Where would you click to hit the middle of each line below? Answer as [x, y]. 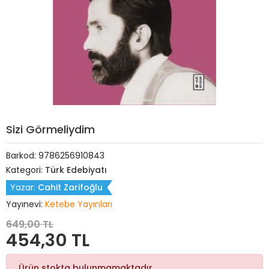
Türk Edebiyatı [76, 170]
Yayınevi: [26, 204]
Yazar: [24, 187]
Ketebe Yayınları [79, 204]
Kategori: [26, 170]
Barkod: [22, 156]
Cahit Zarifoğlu [70, 187]
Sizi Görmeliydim [50, 129]
